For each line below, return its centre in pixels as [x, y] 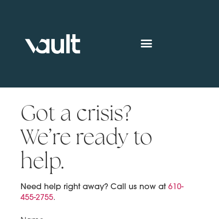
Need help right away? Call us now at [95, 186]
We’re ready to [87, 137]
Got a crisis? [76, 113]
